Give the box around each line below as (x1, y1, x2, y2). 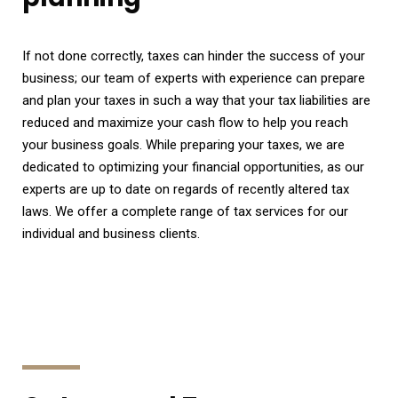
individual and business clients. (22, 226, 203, 242)
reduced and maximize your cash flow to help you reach (22, 115, 348, 131)
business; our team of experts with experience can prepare (22, 70, 365, 86)
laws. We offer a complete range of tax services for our (22, 203, 348, 219)
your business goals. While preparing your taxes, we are (22, 137, 345, 153)
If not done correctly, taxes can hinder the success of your (22, 48, 365, 64)
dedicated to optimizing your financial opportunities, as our (22, 159, 364, 175)
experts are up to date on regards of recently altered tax (22, 181, 349, 197)
